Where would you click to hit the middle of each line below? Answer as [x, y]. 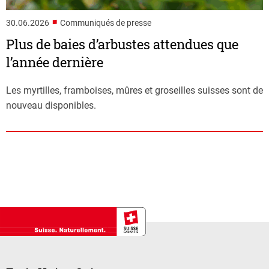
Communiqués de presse [106, 23]
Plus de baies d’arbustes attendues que [122, 44]
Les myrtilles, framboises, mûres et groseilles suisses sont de [134, 90]
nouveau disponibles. [51, 105]
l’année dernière [55, 62]
